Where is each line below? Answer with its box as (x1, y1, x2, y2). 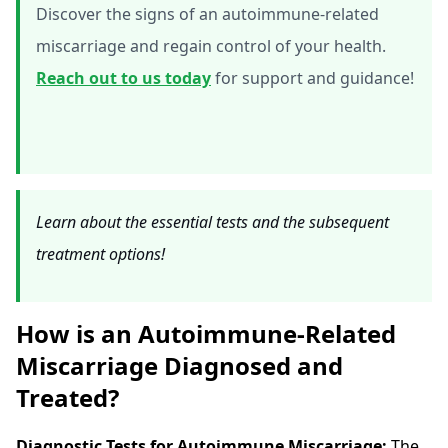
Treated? (16, 380, 119, 414)
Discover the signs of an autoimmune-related (36, 2, 379, 25)
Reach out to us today (36, 66, 211, 89)
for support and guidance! (211, 66, 414, 89)
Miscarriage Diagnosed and (16, 348, 343, 382)
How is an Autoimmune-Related (16, 316, 396, 350)
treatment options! (36, 242, 165, 265)
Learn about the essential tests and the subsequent (36, 210, 389, 233)
